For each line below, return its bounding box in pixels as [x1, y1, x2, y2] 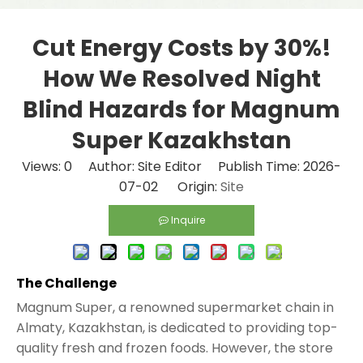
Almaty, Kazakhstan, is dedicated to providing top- [16, 318, 338, 337]
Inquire [170, 212, 205, 227]
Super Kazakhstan [72, 124, 291, 156]
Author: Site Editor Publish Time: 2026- [72, 156, 341, 176]
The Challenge [16, 273, 117, 293]
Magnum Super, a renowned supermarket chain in [16, 297, 334, 317]
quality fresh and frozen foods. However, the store [16, 338, 333, 357]
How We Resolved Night [42, 62, 321, 95]
